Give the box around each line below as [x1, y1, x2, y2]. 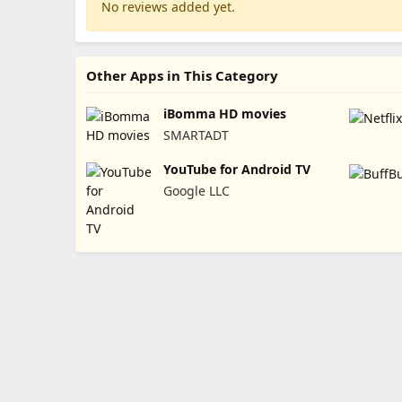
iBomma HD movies [162, 104, 286, 122]
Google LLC [162, 181, 230, 199]
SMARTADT [162, 126, 229, 144]
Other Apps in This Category [86, 66, 278, 84]
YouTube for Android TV [162, 160, 310, 178]
